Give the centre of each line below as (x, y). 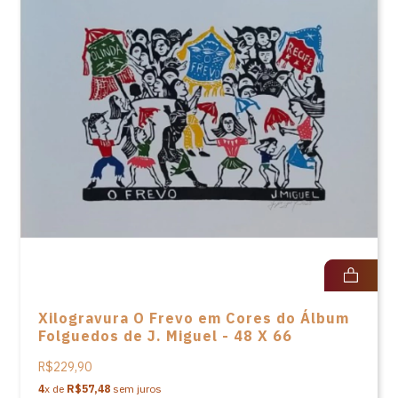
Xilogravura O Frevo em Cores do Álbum (194, 318)
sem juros (136, 389)
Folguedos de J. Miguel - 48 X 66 (165, 336)
